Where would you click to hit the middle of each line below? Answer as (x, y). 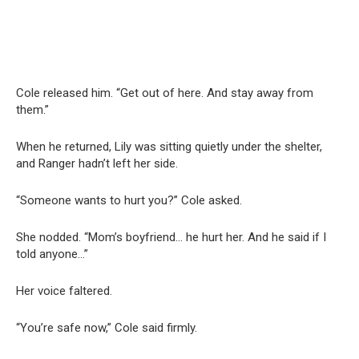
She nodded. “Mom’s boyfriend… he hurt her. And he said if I (171, 237)
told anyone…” (52, 254)
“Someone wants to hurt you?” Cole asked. (129, 200)
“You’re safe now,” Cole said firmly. (107, 327)
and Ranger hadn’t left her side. (97, 163)
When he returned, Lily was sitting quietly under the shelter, (169, 146)
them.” (32, 109)
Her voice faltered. (64, 290)
